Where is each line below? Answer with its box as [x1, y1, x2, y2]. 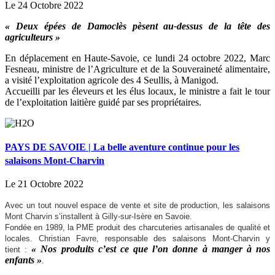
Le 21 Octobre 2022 [5, 179, 83, 189]
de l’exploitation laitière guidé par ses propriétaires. [5, 96, 201, 107]
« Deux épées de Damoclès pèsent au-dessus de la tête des [5, 20, 270, 31]
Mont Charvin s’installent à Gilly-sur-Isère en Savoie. [5, 212, 192, 221]
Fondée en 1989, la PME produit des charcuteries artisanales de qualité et [5, 223, 270, 232]
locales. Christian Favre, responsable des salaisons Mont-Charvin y [5, 234, 270, 243]
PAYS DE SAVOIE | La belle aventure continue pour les [5, 142, 239, 153]
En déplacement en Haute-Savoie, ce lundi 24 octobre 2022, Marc [5, 52, 270, 63]
